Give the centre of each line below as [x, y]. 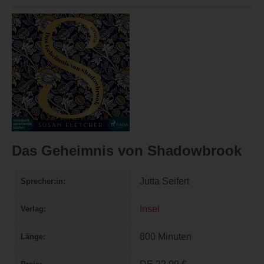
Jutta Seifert [164, 181]
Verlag [32, 209]
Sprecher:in [42, 181]
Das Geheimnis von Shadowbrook [127, 151]
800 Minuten [166, 237]
